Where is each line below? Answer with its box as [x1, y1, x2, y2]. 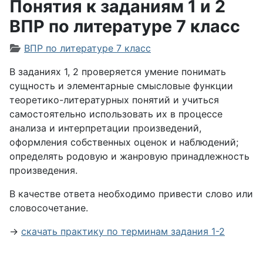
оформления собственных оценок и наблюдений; [9, 136, 238, 148]
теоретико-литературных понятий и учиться [9, 94, 219, 106]
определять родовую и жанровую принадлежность [9, 150, 249, 162]
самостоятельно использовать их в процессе [9, 108, 222, 120]
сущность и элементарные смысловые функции [9, 80, 233, 92]
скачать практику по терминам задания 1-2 [21, 225, 225, 237]
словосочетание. [9, 202, 88, 214]
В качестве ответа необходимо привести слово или [9, 188, 253, 200]
